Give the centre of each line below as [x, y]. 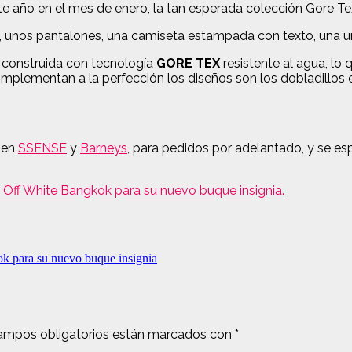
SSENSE [42, 148]
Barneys [104, 148]
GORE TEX [188, 63]
